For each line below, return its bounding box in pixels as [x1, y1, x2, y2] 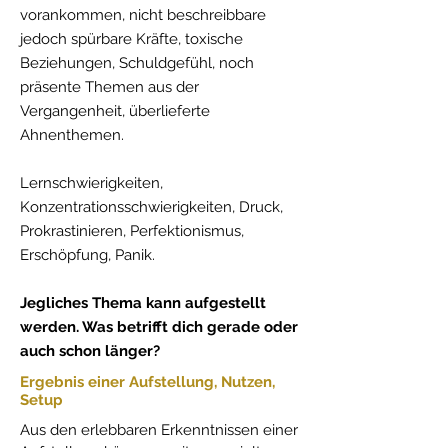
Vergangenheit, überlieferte [20, 102, 210, 120]
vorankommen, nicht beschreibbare [20, 6, 266, 24]
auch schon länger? [20, 342, 160, 360]
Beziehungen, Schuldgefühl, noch [20, 54, 254, 72]
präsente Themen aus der [20, 78, 199, 96]
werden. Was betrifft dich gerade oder [20, 318, 298, 336]
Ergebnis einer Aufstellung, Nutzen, [20, 373, 275, 391]
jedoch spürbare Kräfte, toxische [20, 30, 243, 48]
